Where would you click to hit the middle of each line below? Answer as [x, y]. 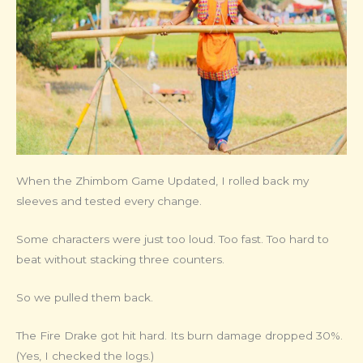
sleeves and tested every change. [109, 201]
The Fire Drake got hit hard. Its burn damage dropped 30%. [179, 335]
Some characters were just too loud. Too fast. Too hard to [173, 239]
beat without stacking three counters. [120, 260]
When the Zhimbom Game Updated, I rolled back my [162, 181]
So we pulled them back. [85, 298]
